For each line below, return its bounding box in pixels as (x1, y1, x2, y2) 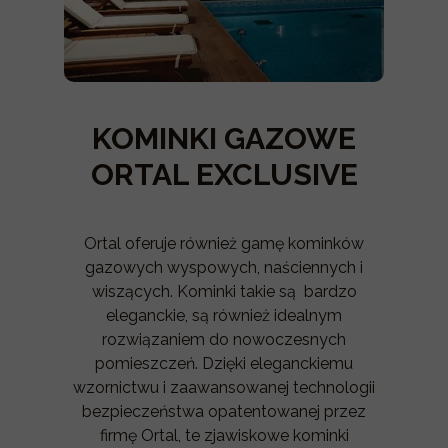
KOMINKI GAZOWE (92, 121, 356, 156)
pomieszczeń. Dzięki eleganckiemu (95, 354, 353, 373)
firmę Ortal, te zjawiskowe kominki (99, 426, 349, 445)
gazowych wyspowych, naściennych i (85, 258, 363, 277)
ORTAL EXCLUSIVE (90, 157, 358, 192)
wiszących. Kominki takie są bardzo (91, 282, 357, 301)
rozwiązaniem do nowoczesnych (102, 330, 346, 349)
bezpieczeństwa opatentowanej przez (82, 402, 366, 421)
